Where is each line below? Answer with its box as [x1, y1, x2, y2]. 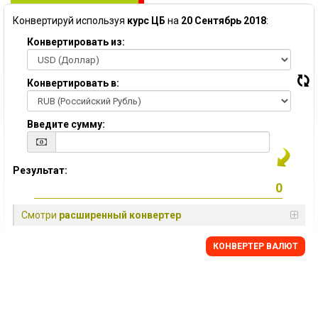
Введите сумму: [27, 119, 105, 130]
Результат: [13, 165, 67, 176]
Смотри [21, 209, 59, 221]
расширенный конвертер [59, 209, 181, 221]
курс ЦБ [127, 15, 165, 26]
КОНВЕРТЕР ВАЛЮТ [213, 241, 298, 251]
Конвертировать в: [27, 77, 119, 89]
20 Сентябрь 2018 [181, 15, 266, 26]
